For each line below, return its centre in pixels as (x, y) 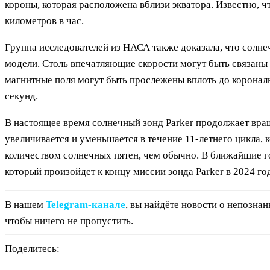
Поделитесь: (32, 248)
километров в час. (44, 21)
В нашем (25, 204)
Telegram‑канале (86, 204)
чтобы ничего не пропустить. (69, 221)
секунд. (21, 96)
